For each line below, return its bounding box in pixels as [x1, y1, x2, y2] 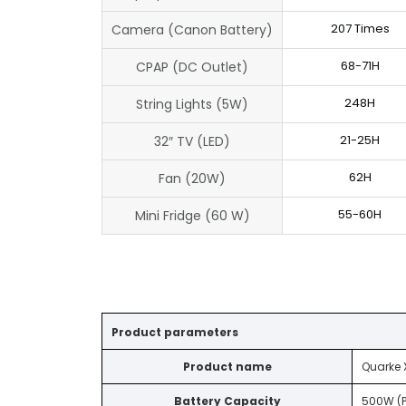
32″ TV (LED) [154, 131, 230, 150]
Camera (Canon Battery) [111, 20, 273, 39]
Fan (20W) [159, 169, 226, 188]
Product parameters [111, 324, 238, 340]
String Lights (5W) [136, 94, 248, 113]
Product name [182, 358, 272, 374]
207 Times [330, 19, 390, 37]
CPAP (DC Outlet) [136, 57, 248, 76]
